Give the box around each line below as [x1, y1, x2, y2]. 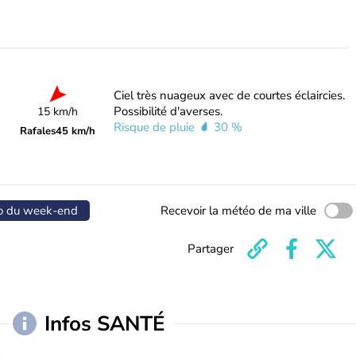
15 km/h [37, 104, 79, 119]
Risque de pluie [113, 119, 198, 135]
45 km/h [56, 124, 96, 138]
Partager [188, 241, 234, 257]
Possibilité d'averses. [113, 103, 222, 119]
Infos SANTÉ [49, 309, 165, 338]
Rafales [20, 124, 56, 138]
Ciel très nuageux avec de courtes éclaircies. [113, 87, 345, 103]
